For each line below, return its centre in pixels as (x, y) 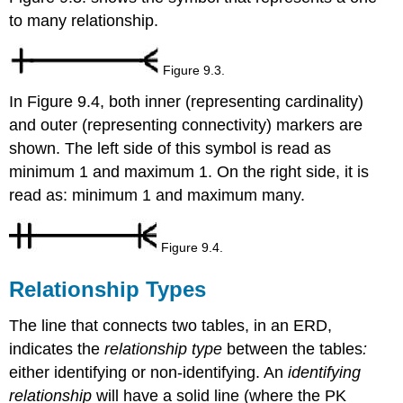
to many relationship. (84, 21)
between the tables (295, 349)
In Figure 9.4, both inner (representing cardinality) (187, 102)
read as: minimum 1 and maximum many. (157, 196)
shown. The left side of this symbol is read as (170, 149)
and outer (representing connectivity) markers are (186, 125)
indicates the (57, 349)
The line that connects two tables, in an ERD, (171, 325)
